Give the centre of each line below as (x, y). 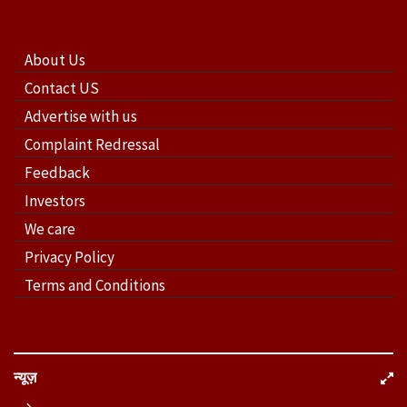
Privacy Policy (69, 257)
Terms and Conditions (95, 285)
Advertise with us (81, 116)
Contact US (62, 88)
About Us (55, 60)
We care (50, 229)
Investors (55, 201)
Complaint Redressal (92, 144)
